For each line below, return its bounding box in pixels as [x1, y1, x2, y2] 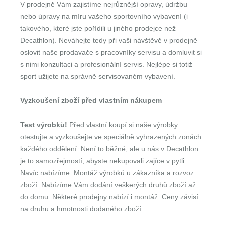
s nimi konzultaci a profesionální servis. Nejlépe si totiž [20, 60, 192, 68]
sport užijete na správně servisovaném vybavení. [20, 72, 175, 80]
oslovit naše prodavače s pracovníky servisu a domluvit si [20, 48, 202, 56]
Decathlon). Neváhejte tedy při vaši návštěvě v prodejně [20, 36, 197, 44]
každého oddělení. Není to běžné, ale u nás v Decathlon [20, 145, 198, 153]
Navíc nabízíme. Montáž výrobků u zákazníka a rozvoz [20, 169, 194, 177]
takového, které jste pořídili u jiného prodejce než [20, 24, 176, 32]
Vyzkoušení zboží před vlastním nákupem [20, 96, 162, 104]
